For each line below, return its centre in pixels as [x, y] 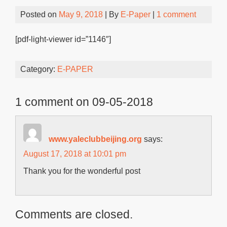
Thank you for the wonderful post [82, 171]
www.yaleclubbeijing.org [95, 139]
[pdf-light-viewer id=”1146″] [63, 39]
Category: [39, 69]
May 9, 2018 [81, 14]
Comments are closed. [74, 214]
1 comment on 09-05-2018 [84, 102]
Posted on [40, 14]
